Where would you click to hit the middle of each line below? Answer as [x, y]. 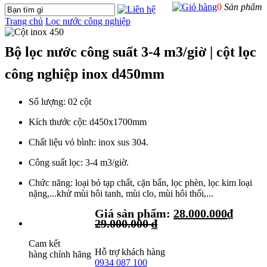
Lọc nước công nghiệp [88, 21]
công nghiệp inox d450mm [85, 74]
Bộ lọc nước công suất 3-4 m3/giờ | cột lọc [131, 52]
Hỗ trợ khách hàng [130, 252]
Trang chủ [24, 21]
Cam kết [44, 243]
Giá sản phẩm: [134, 213]
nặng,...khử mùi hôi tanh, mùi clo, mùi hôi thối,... [121, 193]
